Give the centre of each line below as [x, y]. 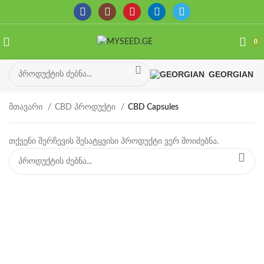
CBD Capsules [153, 107]
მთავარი [27, 107]
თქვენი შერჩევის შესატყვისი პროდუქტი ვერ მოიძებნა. [114, 141]
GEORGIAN [231, 74]
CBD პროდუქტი [86, 107]
